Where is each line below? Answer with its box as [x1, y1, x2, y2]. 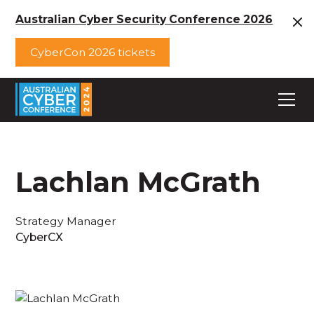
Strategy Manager [15, 214, 117, 228]
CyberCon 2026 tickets [30, 46, 156, 60]
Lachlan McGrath [15, 165, 261, 199]
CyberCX [15, 230, 64, 244]
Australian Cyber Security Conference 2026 [15, 12, 273, 26]
